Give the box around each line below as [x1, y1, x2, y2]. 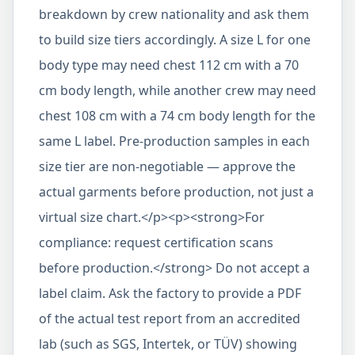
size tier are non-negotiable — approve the [39, 158, 296, 175]
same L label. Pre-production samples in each [39, 132, 310, 150]
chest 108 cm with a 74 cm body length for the [39, 107, 315, 124]
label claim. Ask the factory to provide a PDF [39, 284, 301, 302]
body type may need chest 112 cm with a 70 [39, 56, 299, 74]
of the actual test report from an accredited [39, 310, 300, 327]
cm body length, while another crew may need [39, 82, 316, 99]
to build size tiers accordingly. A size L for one [39, 31, 311, 48]
